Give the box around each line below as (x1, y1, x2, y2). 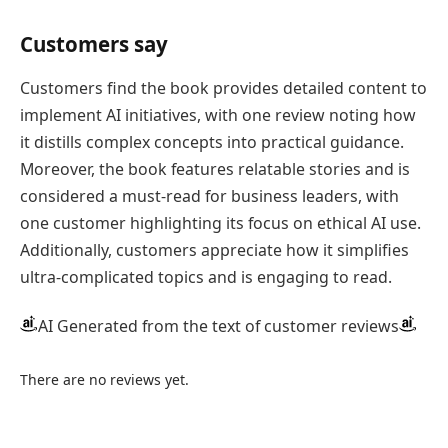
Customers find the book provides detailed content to (20, 76, 427, 99)
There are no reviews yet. (20, 369, 189, 389)
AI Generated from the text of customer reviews (38, 314, 399, 337)
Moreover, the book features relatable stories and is (20, 157, 410, 180)
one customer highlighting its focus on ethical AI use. (20, 211, 421, 234)
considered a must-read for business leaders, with (20, 184, 399, 207)
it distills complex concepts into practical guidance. (20, 130, 404, 153)
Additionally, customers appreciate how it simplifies (20, 238, 409, 261)
